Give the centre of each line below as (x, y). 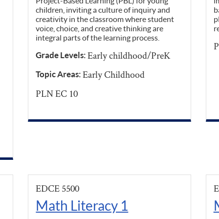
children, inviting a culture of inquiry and (103, 10)
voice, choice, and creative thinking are (100, 28)
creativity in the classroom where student (105, 19)
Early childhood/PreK (129, 55)
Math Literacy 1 (82, 206)
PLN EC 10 (57, 94)
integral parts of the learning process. (98, 38)
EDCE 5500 (58, 188)
